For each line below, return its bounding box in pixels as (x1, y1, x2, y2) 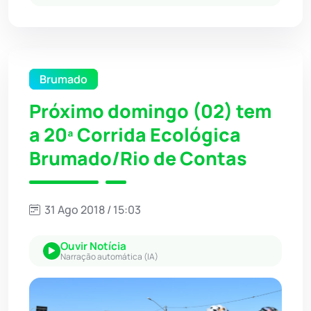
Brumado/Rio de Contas (29, 145, 247, 171)
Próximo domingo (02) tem (29, 98, 271, 124)
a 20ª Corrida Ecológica (29, 121, 241, 147)
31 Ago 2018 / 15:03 (42, 201, 141, 217)
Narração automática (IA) (60, 250, 158, 262)
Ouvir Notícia (60, 238, 126, 253)
